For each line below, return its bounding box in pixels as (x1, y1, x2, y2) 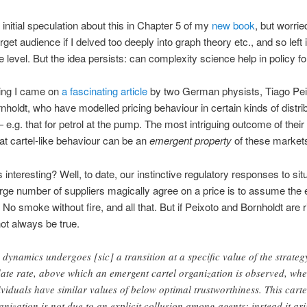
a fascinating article (61, 84, 147, 99)
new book (211, 18, 255, 33)
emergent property (149, 133, 232, 148)
